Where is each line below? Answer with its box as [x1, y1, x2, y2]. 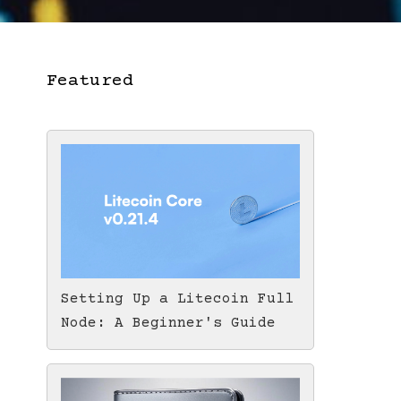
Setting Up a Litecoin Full [61, 291, 294, 308]
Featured [47, 70, 133, 91]
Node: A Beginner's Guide [61, 315, 276, 332]
